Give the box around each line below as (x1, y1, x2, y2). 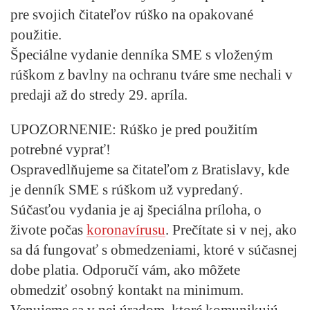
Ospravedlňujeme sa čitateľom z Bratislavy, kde (10, 161, 289, 178)
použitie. (10, 26, 62, 43)
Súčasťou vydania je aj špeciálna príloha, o (10, 201, 262, 218)
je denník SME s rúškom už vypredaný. (10, 181, 243, 198)
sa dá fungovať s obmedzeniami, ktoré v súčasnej (10, 241, 298, 258)
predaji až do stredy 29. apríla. (10, 86, 188, 103)
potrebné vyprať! (10, 140, 111, 158)
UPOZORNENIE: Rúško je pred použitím (10, 120, 257, 138)
